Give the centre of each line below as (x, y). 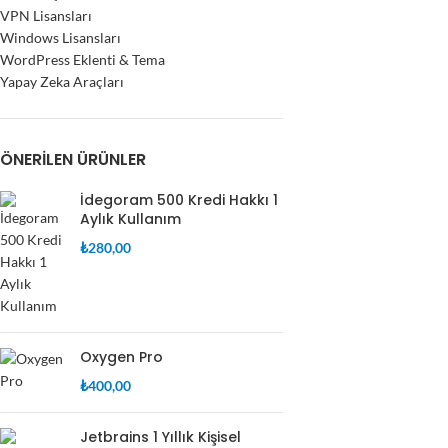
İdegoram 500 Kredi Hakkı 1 (179, 200)
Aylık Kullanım (130, 219)
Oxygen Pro (121, 357)
